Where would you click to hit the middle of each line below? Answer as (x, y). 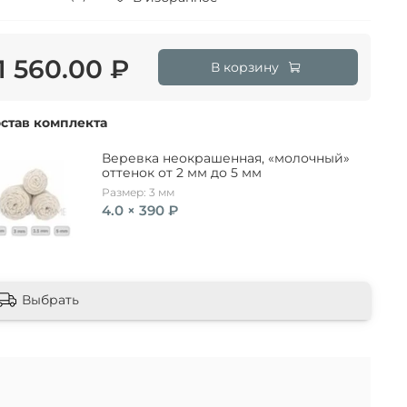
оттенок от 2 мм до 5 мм (181, 173)
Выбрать (50, 299)
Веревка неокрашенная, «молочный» (225, 159)
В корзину (244, 68)
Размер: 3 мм (138, 193)
